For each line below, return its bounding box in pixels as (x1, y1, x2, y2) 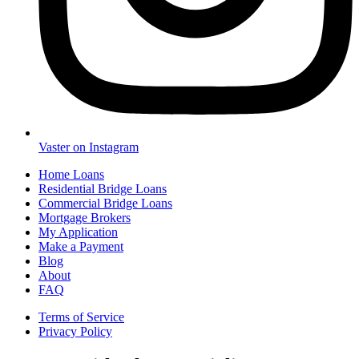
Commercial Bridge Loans (38, 196, 172, 211)
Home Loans (38, 167, 104, 182)
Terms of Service (38, 310, 124, 325)
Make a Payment (38, 240, 123, 254)
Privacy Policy (38, 325, 112, 339)
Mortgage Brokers (38, 211, 131, 225)
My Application (38, 225, 118, 240)
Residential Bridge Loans (38, 182, 167, 196)
